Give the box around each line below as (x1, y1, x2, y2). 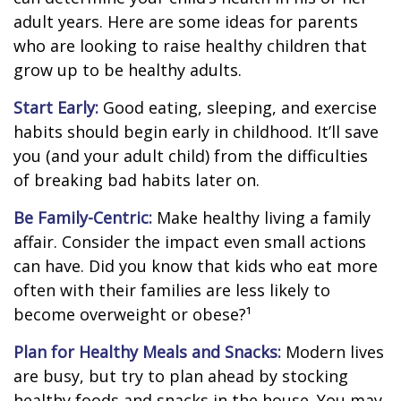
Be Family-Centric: (13, 207, 152, 228)
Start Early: (13, 97, 98, 118)
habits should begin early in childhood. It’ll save (13, 121, 379, 142)
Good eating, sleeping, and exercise (98, 97, 377, 118)
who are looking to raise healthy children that (13, 35, 367, 56)
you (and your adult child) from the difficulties (13, 145, 368, 166)
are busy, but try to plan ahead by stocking (13, 365, 348, 387)
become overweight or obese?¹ (13, 303, 252, 325)
